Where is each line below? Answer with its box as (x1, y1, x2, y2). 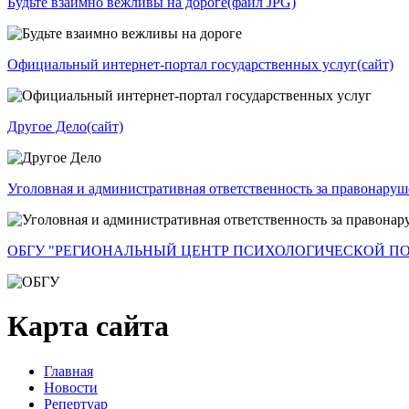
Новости (44, 379, 98, 395)
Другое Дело (7, 118, 87, 134)
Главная (44, 362, 93, 379)
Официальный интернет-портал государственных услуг (7, 56, 357, 72)
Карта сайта (7, 309, 169, 343)
